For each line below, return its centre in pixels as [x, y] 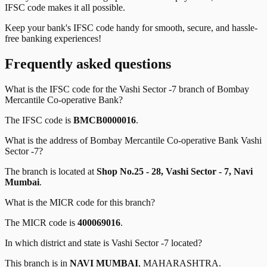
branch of [197, 89]
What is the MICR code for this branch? [80, 203]
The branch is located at [51, 172]
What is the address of [47, 141]
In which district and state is [58, 243]
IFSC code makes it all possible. [65, 8]
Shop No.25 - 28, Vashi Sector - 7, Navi [175, 172]
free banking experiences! [53, 39]
